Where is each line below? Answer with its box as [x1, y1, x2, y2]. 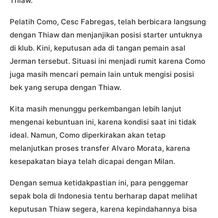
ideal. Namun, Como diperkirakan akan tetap [10, 130, 165, 140]
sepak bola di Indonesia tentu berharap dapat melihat [10, 191, 198, 200]
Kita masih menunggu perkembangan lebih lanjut [10, 104, 182, 113]
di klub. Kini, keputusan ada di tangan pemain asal [10, 43, 185, 53]
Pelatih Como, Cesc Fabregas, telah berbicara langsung [10, 17, 206, 26]
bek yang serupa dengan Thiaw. [10, 83, 121, 92]
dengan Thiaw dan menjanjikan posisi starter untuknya [10, 30, 202, 39]
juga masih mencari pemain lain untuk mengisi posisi [10, 70, 194, 79]
